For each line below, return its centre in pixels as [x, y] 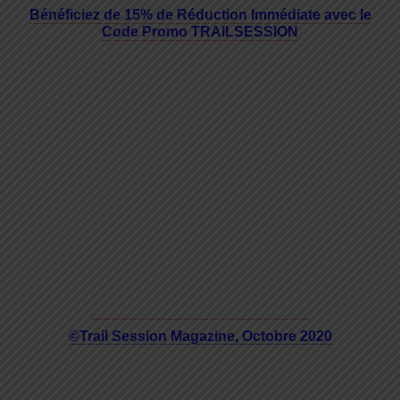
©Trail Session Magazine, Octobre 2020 [200, 337]
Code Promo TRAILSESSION [200, 32]
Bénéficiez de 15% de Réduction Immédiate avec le [200, 15]
